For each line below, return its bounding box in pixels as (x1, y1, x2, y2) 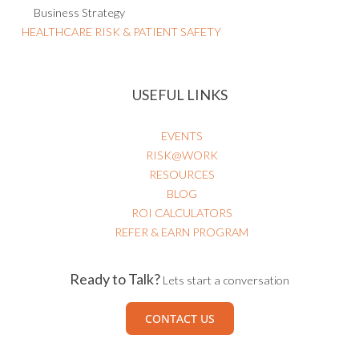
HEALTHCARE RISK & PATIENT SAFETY (22, 24, 222, 38)
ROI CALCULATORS (131, 205, 232, 220)
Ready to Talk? (70, 270, 160, 288)
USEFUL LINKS (131, 86, 228, 104)
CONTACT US (144, 311, 215, 327)
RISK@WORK (145, 147, 218, 162)
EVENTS (160, 128, 203, 143)
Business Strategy (34, 5, 126, 19)
